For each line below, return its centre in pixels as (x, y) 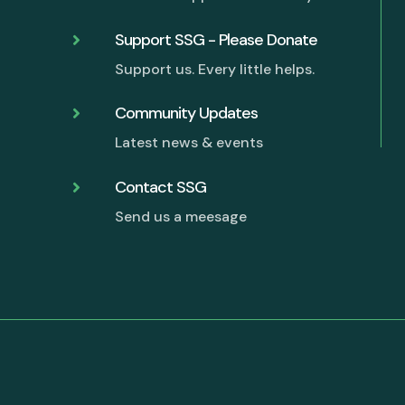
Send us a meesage (181, 217)
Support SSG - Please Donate (217, 39)
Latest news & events (189, 143)
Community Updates (187, 113)
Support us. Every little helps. (215, 69)
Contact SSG (161, 188)
